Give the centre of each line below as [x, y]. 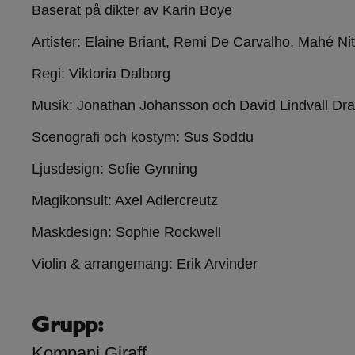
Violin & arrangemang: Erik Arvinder [145, 264]
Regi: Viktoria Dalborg [101, 74]
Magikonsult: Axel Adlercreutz [125, 201]
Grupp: [68, 327]
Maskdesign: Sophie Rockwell [126, 233]
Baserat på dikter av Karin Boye [132, 11]
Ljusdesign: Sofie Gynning [115, 169]
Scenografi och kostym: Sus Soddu [143, 137]
